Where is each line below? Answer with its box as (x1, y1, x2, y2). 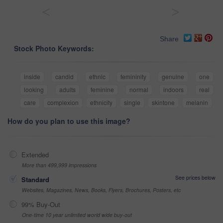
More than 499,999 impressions (22, 161, 97, 169)
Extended (21, 150, 49, 160)
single (124, 98, 140, 107)
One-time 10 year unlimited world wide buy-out (22, 211, 132, 219)
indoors (163, 85, 184, 94)
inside (24, 72, 40, 81)
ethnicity (90, 98, 112, 107)
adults (59, 85, 76, 94)
